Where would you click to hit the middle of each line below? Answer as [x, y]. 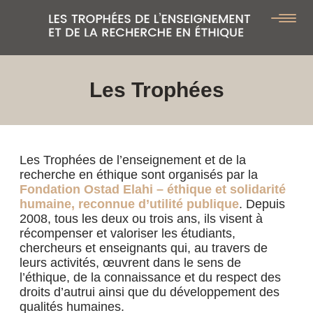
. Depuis [262, 204]
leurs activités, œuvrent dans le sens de [130, 263]
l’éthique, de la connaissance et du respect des [150, 277]
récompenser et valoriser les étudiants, [128, 233]
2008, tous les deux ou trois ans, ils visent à [141, 219]
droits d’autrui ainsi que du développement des [150, 292]
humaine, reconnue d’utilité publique [129, 204]
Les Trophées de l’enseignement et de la [133, 160]
